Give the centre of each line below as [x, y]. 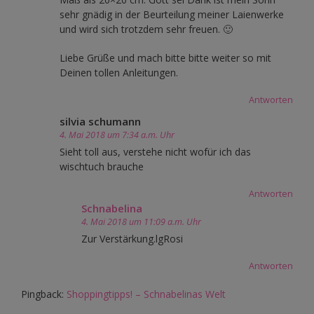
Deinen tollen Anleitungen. [119, 72]
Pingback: [44, 294]
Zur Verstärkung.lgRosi [132, 238]
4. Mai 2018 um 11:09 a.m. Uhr [141, 221]
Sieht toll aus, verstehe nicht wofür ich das [155, 151]
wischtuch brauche [102, 166]
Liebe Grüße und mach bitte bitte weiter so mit [165, 57]
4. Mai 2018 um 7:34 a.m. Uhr [117, 135]
